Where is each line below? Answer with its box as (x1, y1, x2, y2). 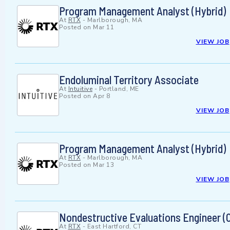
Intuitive (68, 85, 92, 93)
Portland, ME (99, 85, 139, 93)
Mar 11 (93, 23, 114, 32)
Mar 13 (93, 161, 114, 169)
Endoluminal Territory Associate (59, 73, 199, 87)
